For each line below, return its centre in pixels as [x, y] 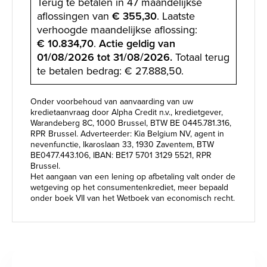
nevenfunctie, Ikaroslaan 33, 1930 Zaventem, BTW [122, 144]
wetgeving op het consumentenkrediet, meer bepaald [129, 187]
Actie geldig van [136, 43]
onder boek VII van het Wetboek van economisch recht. [133, 198]
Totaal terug [201, 57]
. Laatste [176, 16]
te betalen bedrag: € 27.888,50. [110, 71]
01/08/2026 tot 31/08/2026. [105, 57]
